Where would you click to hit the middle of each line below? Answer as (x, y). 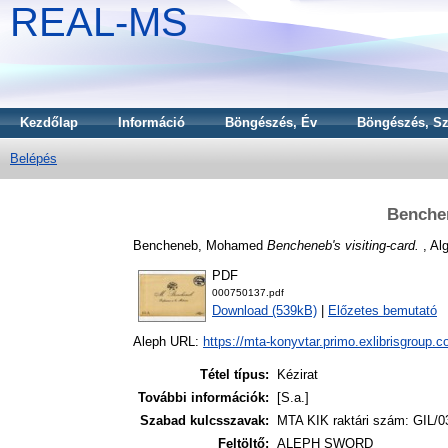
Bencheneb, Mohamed (198, 245)
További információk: (203, 398)
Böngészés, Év (271, 122)
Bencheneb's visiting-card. (343, 245)
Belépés (33, 158)
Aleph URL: (168, 342)
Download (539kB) (264, 311)
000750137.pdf (248, 293)
